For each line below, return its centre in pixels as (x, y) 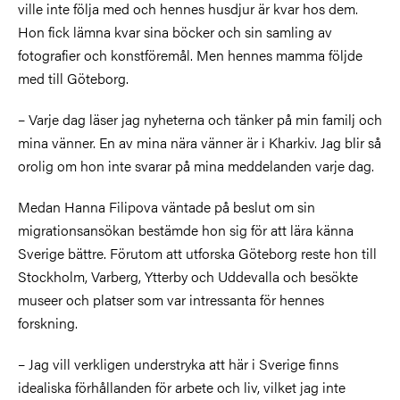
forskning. (48, 322)
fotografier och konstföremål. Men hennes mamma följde (190, 54)
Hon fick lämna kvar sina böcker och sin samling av (175, 31)
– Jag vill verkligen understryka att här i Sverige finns (178, 363)
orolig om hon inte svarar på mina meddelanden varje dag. (196, 165)
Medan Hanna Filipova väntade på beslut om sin (167, 206)
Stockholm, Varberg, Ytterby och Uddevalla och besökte (188, 276)
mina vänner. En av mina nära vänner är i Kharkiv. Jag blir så (200, 142)
